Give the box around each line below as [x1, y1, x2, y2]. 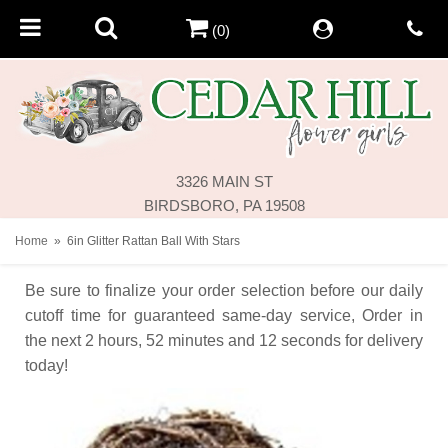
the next [25, 331, 81, 349]
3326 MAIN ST [175, 172, 273, 190]
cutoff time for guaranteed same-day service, [25, 306, 355, 324]
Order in [362, 306, 424, 324]
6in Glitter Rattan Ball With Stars [67, 233, 240, 248]
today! [25, 356, 68, 374]
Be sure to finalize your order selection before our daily [25, 281, 423, 299]
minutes [168, 331, 224, 349]
